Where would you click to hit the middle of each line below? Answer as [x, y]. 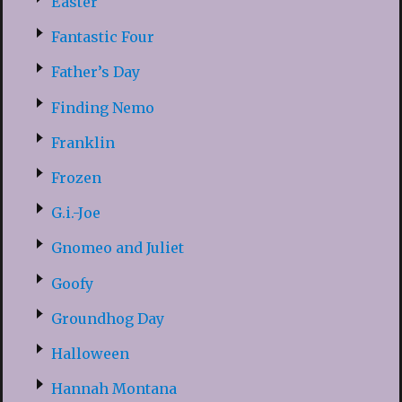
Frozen [76, 178]
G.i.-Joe [75, 213]
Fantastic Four [102, 37]
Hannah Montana [114, 389]
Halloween [90, 353]
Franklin [83, 142]
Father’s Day [95, 72]
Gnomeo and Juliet [117, 248]
